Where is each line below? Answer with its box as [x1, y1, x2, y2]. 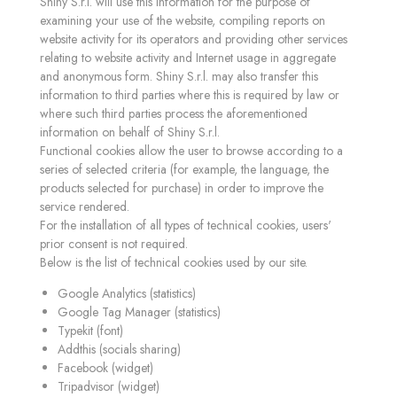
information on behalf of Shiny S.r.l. [40, 123, 220, 141]
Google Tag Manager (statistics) [58, 303, 221, 321]
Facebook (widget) [58, 359, 153, 377]
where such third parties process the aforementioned [40, 105, 307, 122]
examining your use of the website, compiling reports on [40, 12, 325, 29]
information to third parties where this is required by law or [40, 86, 339, 104]
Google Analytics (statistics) [58, 284, 196, 302]
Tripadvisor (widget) [58, 378, 160, 395]
